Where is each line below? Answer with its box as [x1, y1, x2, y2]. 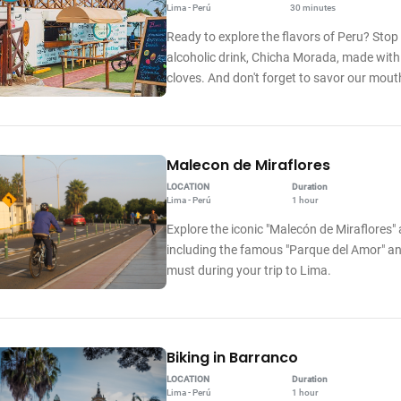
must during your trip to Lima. [166, 263, 331, 278]
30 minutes [289, 3, 336, 13]
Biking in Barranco [166, 347, 298, 369]
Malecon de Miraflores [166, 155, 330, 176]
